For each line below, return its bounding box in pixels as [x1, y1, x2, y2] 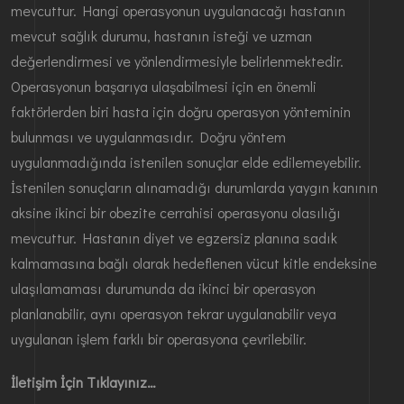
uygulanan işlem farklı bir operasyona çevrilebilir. [11, 328, 307, 348]
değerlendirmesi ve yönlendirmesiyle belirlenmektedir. [11, 50, 344, 70]
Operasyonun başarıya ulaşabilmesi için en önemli [11, 76, 317, 96]
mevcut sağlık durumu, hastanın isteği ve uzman [11, 25, 312, 45]
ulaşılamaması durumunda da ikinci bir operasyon [11, 278, 316, 298]
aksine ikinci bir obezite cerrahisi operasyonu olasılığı [11, 202, 341, 222]
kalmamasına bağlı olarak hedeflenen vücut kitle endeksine [11, 252, 377, 272]
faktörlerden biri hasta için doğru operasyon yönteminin [11, 101, 351, 121]
